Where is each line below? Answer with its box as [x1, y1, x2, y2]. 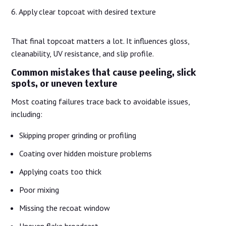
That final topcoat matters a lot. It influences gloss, [11, 36, 190, 46]
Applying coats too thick [19, 166, 102, 177]
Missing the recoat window [19, 203, 110, 213]
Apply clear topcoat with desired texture [19, 7, 156, 17]
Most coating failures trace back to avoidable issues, [11, 96, 190, 107]
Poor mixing [19, 185, 60, 195]
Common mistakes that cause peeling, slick [11, 69, 197, 79]
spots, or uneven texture [11, 80, 118, 90]
